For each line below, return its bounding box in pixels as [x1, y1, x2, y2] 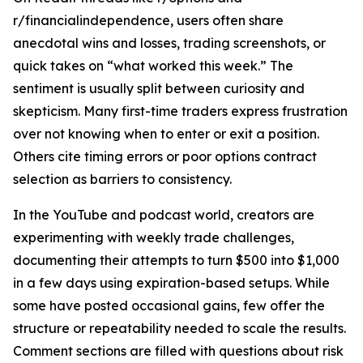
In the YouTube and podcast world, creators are [13, 207, 314, 223]
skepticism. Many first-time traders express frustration [13, 103, 348, 119]
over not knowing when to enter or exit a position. [13, 126, 319, 142]
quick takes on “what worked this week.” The [13, 58, 293, 74]
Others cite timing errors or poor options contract [13, 148, 317, 164]
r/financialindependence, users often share [13, 12, 284, 28]
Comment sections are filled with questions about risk [13, 343, 344, 359]
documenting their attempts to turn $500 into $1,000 [13, 252, 340, 268]
